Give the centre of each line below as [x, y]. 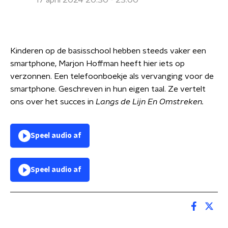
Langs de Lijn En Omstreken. [150, 102]
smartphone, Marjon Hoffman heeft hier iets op [97, 64]
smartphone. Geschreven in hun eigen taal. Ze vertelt [108, 89]
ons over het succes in [53, 102]
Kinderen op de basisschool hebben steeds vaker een [108, 51]
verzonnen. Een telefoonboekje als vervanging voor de [112, 76]
